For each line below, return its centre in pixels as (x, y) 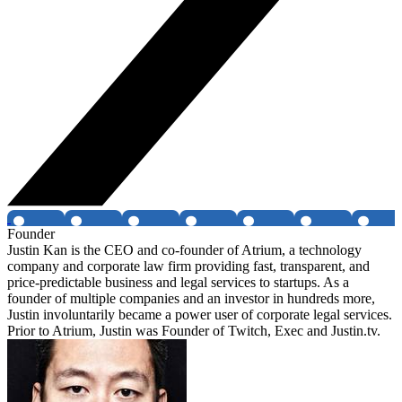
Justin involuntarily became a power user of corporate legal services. (200, 315)
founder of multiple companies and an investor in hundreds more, (191, 299)
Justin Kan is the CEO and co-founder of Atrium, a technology (184, 250)
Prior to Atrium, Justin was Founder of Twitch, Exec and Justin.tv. (194, 331)
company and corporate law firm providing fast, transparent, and (188, 267)
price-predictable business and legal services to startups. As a (178, 283)
